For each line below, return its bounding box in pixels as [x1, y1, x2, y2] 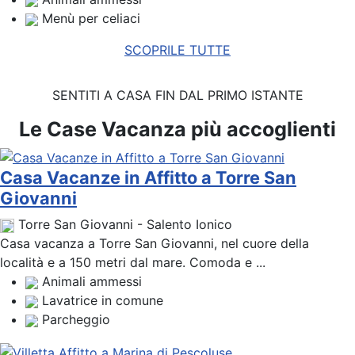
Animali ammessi [42, 273, 142, 290]
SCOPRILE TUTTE [124, 42, 231, 59]
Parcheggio [42, 311, 110, 328]
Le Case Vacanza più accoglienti [19, 116, 336, 141]
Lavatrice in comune [42, 292, 163, 309]
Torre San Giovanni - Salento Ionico [18, 216, 232, 233]
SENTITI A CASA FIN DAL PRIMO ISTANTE [52, 86, 303, 103]
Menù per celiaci [42, 10, 140, 27]
